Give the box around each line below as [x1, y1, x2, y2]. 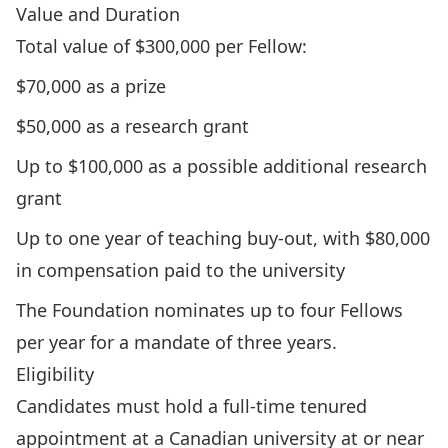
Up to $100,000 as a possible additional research [16, 154, 427, 178]
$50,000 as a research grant [16, 114, 249, 138]
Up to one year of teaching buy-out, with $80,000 [16, 226, 430, 250]
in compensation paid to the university [16, 258, 345, 282]
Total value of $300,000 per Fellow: [16, 34, 307, 58]
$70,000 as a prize [16, 74, 166, 98]
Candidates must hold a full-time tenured [16, 394, 367, 418]
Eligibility [16, 362, 94, 386]
